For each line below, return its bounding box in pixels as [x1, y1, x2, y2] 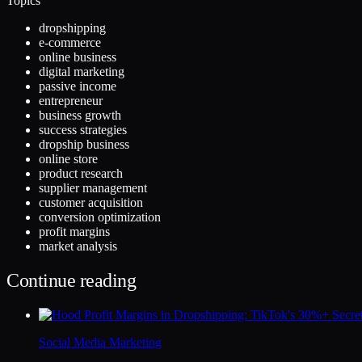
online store [39, 151, 98, 166]
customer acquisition [39, 195, 143, 209]
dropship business [39, 137, 129, 151]
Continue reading [6, 269, 137, 291]
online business [39, 49, 116, 64]
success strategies [39, 122, 127, 137]
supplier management [39, 180, 147, 195]
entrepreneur [39, 93, 103, 107]
